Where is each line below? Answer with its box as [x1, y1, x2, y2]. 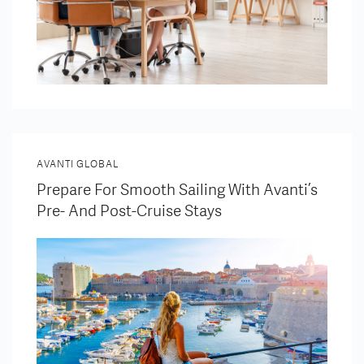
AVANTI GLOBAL [37, 158, 119, 170]
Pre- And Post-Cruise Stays [37, 201, 222, 220]
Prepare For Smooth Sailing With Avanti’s [37, 180, 318, 199]
